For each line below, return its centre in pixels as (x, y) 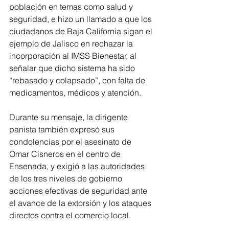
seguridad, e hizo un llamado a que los (82, 19)
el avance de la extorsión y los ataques (81, 203)
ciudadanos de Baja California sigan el (82, 31)
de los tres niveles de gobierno (67, 178)
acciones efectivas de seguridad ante (79, 191)
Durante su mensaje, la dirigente (70, 117)
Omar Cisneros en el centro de (66, 154)
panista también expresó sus (63, 129)
